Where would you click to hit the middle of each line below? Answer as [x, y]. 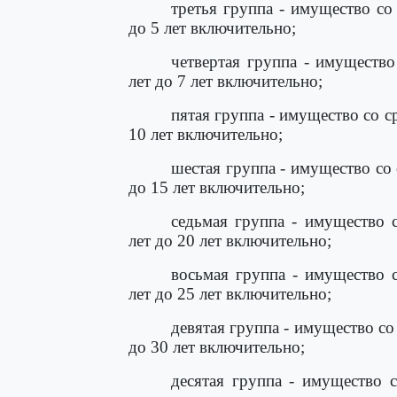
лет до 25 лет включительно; [230, 294]
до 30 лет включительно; [217, 347]
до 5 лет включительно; [212, 28]
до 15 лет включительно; [217, 187]
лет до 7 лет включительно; [226, 81]
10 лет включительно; [206, 134]
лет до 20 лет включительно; [230, 241]
